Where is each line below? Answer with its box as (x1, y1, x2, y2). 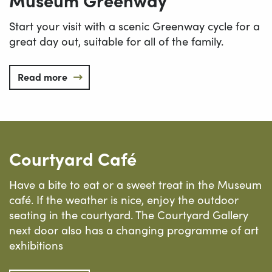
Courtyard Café (9, 146, 137, 172)
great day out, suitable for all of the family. (9, 32, 223, 49)
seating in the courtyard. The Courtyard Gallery (9, 206, 248, 223)
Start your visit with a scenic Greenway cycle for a (9, 17, 260, 34)
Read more (18, 69, 67, 84)
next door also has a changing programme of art (9, 222, 259, 239)
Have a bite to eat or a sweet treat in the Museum (9, 176, 262, 193)
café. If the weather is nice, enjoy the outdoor (9, 191, 239, 208)
